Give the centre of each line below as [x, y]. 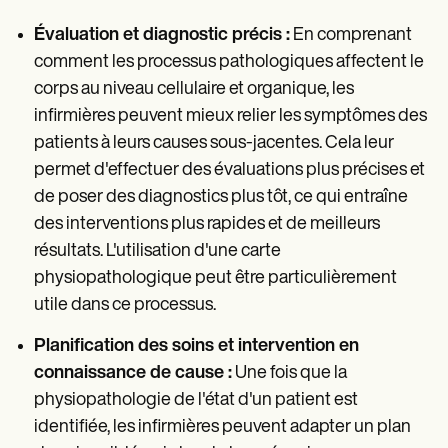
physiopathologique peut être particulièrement [215, 279]
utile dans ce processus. [125, 306]
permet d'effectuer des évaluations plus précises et [229, 171]
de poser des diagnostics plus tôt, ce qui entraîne [221, 198]
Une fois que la [289, 374]
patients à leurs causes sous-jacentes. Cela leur [214, 144]
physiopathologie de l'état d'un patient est [196, 401]
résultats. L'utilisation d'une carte [157, 252]
